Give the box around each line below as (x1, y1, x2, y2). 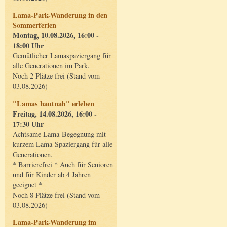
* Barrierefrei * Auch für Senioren (13, 159, 113, 169)
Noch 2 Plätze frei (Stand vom (13, 71, 100, 81)
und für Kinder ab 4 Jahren (13, 169, 91, 179)
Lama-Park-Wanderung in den (13, 10, 107, 21)
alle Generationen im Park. (13, 61, 90, 71)
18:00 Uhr (13, 40, 44, 51)
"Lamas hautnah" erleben (13, 98, 94, 109)
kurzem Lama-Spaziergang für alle (13, 139, 112, 149)
